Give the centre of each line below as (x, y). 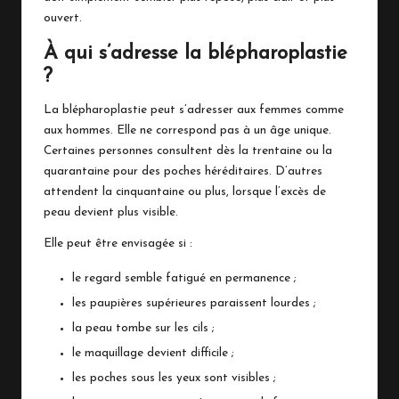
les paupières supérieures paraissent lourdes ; (194, 303)
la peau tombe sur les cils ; (143, 328)
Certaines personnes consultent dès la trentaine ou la (188, 151)
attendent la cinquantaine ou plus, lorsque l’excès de (185, 191)
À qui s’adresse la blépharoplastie (195, 53)
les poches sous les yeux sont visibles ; (174, 379)
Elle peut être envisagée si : (118, 243)
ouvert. (63, 18)
